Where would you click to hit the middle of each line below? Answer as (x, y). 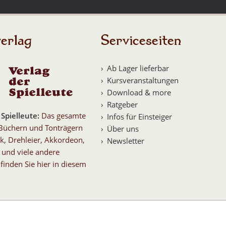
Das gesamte (63, 116)
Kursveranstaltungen (143, 80)
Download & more (139, 93)
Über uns (123, 129)
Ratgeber (123, 105)
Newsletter (126, 141)
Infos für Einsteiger (140, 117)
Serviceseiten (141, 40)
